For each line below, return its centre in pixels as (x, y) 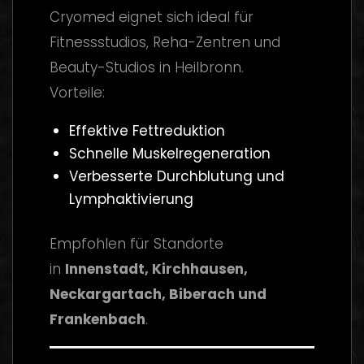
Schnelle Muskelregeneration (169, 154)
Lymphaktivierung (131, 199)
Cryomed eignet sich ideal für (152, 17)
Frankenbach (97, 319)
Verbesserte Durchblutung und (176, 177)
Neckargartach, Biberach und (158, 294)
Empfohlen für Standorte (136, 243)
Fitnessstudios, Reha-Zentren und (165, 43)
